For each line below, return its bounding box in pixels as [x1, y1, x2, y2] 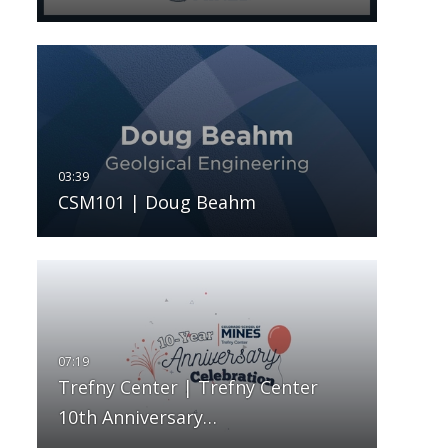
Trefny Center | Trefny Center [57, 374, 318, 399]
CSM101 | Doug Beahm [57, 189, 256, 214]
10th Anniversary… [57, 404, 217, 429]
